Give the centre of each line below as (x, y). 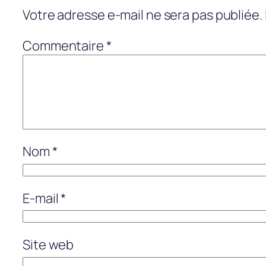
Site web (48, 245)
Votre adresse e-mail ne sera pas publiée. (142, 15)
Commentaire (64, 46)
